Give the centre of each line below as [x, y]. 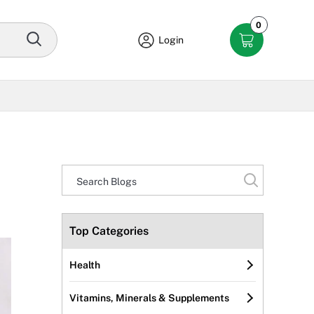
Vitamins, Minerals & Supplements [149, 298]
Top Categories [109, 231]
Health [85, 265]
